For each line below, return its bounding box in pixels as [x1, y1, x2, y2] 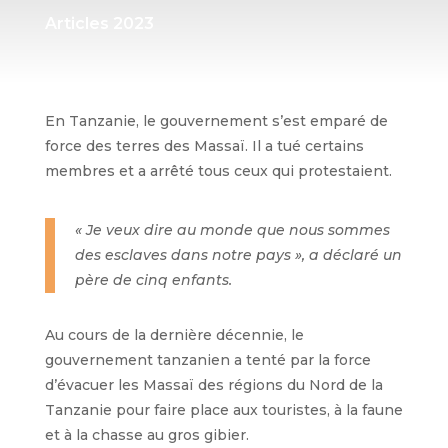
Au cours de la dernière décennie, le [44, 326, 304, 345]
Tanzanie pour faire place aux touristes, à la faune [44, 401, 403, 420]
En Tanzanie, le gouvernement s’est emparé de [44, 112, 388, 131]
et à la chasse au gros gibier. [44, 426, 249, 445]
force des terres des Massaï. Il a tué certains [44, 137, 364, 156]
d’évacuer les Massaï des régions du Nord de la [44, 376, 383, 395]
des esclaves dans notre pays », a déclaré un [74, 246, 402, 265]
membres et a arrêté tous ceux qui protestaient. [44, 162, 392, 181]
